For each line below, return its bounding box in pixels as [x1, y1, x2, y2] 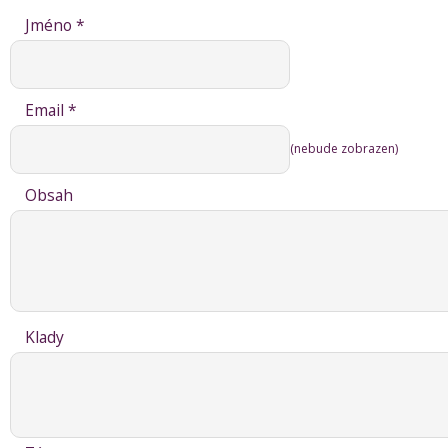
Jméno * [25, 14, 85, 36]
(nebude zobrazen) [290, 139, 398, 157]
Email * [25, 99, 77, 121]
